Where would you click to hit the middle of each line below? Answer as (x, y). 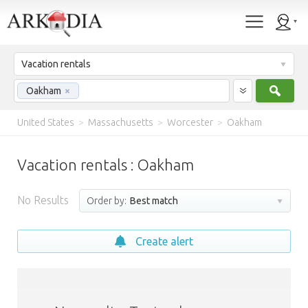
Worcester (190, 122)
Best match (153, 201)
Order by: (107, 201)
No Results (43, 200)
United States (46, 122)
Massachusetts (121, 122)
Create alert (164, 241)
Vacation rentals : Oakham (106, 165)
